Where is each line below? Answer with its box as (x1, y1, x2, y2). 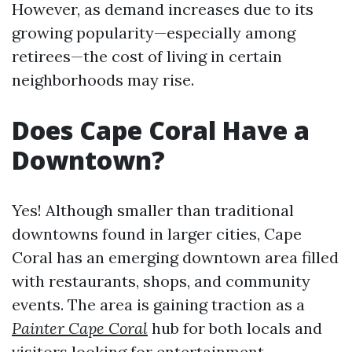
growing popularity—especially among (12, 23, 295, 42)
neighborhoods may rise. (12, 70, 194, 90)
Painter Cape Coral (12, 318, 148, 338)
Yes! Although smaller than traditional (12, 200, 294, 220)
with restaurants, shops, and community (12, 271, 310, 291)
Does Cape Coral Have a (12, 113, 310, 147)
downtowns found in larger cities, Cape (12, 224, 302, 244)
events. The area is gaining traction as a (12, 295, 305, 314)
